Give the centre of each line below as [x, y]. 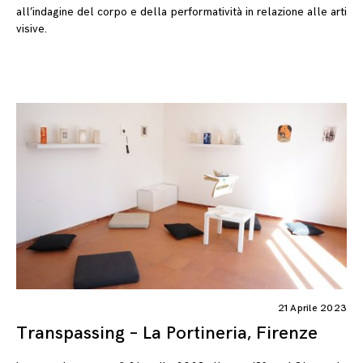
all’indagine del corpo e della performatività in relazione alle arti [181, 12]
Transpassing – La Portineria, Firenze [167, 333]
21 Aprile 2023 [312, 308]
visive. [32, 29]
